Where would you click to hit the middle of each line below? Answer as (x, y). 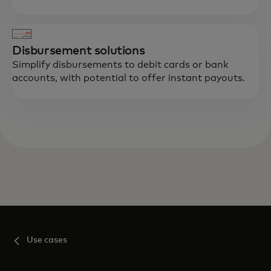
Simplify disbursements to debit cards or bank (120, 65)
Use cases (47, 240)
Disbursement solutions (79, 51)
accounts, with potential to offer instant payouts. (129, 78)
